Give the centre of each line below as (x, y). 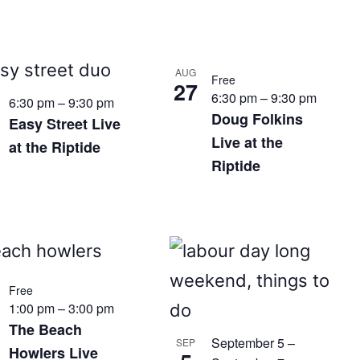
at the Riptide (54, 147)
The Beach (45, 329)
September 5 (248, 343)
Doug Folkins (258, 119)
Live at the (247, 142)
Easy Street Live (64, 124)
